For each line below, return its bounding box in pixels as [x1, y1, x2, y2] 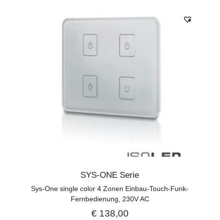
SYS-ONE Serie [81, 170, 139, 180]
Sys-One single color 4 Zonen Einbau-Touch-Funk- [31, 184, 189, 192]
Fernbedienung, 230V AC [70, 194, 149, 203]
